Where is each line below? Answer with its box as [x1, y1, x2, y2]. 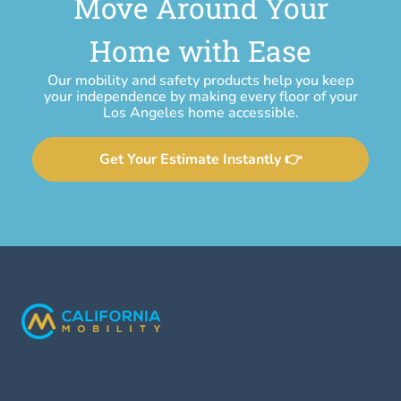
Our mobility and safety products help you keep [47, 71, 354, 90]
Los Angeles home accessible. [102, 103, 299, 123]
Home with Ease [90, 31, 311, 70]
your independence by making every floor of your [43, 87, 358, 107]
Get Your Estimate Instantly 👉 [98, 149, 303, 169]
